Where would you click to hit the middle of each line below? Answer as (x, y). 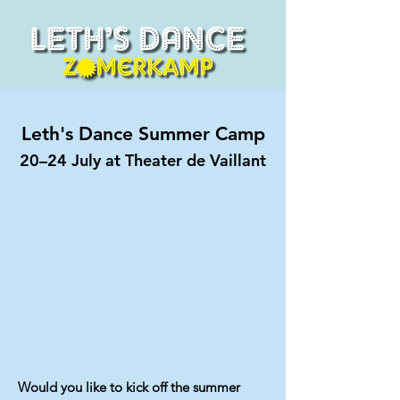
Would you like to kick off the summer (129, 387)
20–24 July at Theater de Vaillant (143, 160)
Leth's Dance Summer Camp (143, 133)
